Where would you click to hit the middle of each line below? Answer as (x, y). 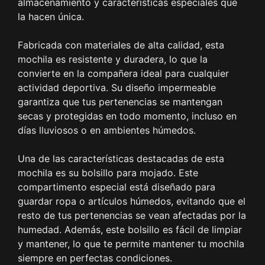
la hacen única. (51, 17)
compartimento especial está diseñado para (117, 187)
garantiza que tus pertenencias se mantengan (120, 102)
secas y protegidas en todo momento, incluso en (127, 116)
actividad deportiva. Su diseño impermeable (117, 88)
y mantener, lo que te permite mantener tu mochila (131, 244)
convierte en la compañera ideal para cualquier (123, 74)
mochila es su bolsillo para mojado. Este (108, 173)
